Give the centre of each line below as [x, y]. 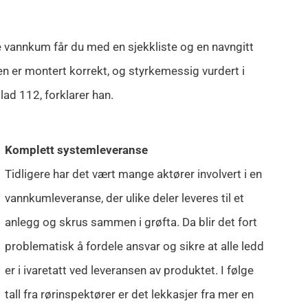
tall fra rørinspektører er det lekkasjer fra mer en [129, 295]
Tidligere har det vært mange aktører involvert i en [133, 174]
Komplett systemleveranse [76, 150]
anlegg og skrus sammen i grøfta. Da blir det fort [131, 222]
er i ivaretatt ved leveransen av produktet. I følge [129, 271]
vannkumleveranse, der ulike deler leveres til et [124, 198]
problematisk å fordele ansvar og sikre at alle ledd [134, 246]
